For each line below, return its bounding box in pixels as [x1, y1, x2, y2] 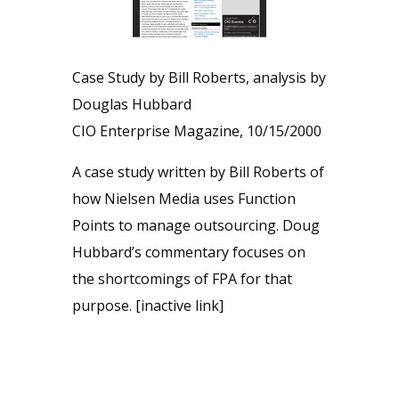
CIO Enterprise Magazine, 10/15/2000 [71, 121, 322, 141]
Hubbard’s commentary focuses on [71, 242, 305, 262]
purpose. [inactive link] [71, 296, 224, 315]
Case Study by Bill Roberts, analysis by [71, 68, 326, 87]
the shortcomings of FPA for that [71, 269, 292, 289]
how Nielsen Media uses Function [71, 189, 296, 208]
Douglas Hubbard [71, 94, 191, 114]
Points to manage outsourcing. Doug [71, 216, 320, 235]
